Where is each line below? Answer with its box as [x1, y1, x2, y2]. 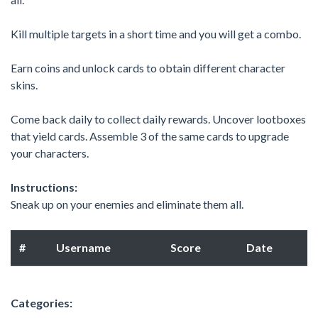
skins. [11, 77, 38, 92]
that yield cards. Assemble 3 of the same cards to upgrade [11, 128, 289, 143]
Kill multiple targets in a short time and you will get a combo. [11, 26, 301, 40]
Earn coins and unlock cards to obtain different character [11, 60, 285, 75]
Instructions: [11, 180, 77, 194]
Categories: [11, 295, 72, 309]
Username [56, 240, 111, 254]
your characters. [11, 146, 89, 160]
